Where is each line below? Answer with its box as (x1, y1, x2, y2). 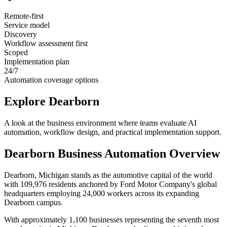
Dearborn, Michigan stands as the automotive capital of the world (4, 170, 212, 179)
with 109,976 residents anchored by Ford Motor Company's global (4, 179, 217, 188)
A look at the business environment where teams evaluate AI (4, 118, 197, 127)
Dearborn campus (4, 198, 61, 207)
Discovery (4, 30, 37, 39)
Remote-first (4, 12, 44, 21)
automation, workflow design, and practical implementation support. (4, 127, 221, 136)
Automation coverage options (4, 75, 98, 85)
